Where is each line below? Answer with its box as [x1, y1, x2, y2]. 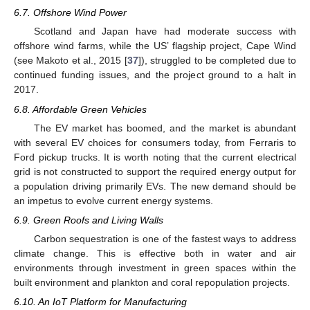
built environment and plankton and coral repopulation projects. [14, 276, 290, 288]
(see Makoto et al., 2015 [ [14, 55, 127, 66]
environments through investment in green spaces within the [14, 262, 296, 273]
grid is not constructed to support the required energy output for [14, 165, 296, 177]
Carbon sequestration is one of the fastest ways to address [33, 232, 296, 244]
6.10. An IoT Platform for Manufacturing [14, 296, 187, 308]
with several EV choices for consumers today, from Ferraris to [14, 136, 296, 148]
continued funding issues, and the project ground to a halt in [14, 69, 296, 81]
